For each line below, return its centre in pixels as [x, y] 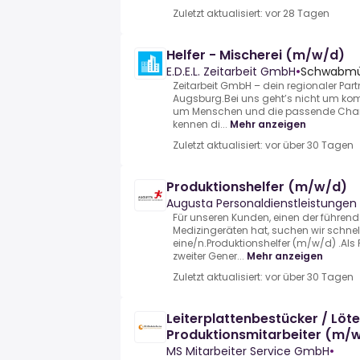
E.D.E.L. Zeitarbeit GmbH [231, 72]
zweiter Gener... [209, 256]
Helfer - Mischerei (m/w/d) [256, 55]
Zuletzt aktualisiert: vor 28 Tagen [251, 14]
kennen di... [200, 125]
